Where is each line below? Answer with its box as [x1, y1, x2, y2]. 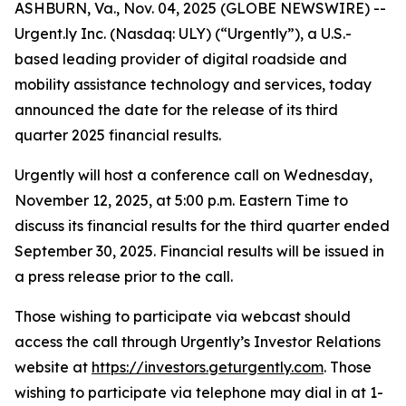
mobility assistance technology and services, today [14, 75, 372, 93]
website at [14, 358, 92, 376]
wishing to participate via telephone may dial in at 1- [14, 383, 383, 401]
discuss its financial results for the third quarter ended [14, 217, 390, 235]
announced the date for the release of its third [14, 101, 338, 119]
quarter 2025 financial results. [14, 126, 221, 144]
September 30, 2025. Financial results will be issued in [14, 242, 384, 260]
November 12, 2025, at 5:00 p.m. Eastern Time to [14, 191, 348, 209]
